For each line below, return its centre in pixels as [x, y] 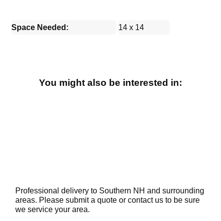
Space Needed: [40, 27]
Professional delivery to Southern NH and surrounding [110, 191]
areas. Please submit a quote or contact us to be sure [108, 200]
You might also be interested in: [110, 82]
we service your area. [53, 210]
